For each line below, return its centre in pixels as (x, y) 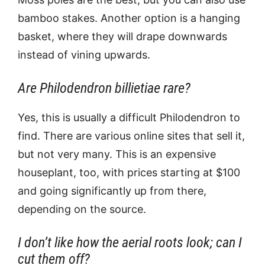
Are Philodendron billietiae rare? (104, 88)
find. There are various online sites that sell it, (131, 136)
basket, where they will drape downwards (122, 36)
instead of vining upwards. (84, 55)
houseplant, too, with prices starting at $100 (129, 172)
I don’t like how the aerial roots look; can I (130, 243)
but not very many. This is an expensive (117, 154)
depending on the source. (82, 209)
